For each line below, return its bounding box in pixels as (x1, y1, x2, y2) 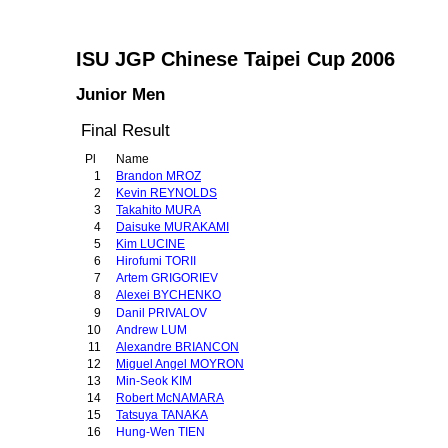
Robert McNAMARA (116, 391, 224, 405)
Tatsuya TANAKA (116, 408, 208, 422)
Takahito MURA (116, 203, 201, 217)
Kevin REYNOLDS (116, 186, 217, 200)
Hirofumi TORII (116, 254, 196, 268)
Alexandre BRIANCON (116, 340, 239, 354)
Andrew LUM (116, 323, 187, 337)
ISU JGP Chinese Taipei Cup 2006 (76, 48, 395, 70)
